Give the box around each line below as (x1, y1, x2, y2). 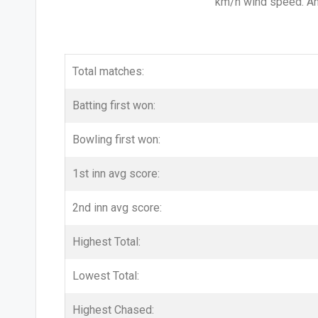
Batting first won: (72, 99, 155, 112)
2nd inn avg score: (72, 201, 162, 214)
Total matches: (72, 65, 144, 78)
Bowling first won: (72, 133, 160, 146)
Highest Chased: (72, 303, 154, 317)
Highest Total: (72, 235, 141, 248)
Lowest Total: (72, 269, 139, 283)
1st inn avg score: (72, 167, 160, 180)
